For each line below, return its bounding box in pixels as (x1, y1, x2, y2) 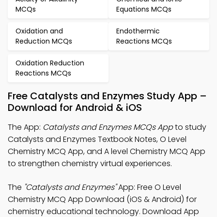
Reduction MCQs (15, 36, 72, 46)
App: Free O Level (116, 182, 181, 193)
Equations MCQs (116, 4, 171, 15)
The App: (8, 122, 43, 133)
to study (173, 122, 206, 133)
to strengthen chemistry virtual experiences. (8, 158, 172, 170)
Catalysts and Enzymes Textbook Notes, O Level (8, 134, 186, 145)
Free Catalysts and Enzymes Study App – (8, 89, 207, 103)
